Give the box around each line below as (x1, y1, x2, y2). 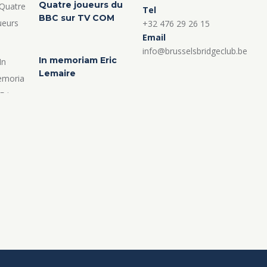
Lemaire (38, 68, 76, 79)
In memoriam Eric (38, 55, 117, 66)
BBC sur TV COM (38, 12, 114, 23)
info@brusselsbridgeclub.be (142, 45, 247, 57)
